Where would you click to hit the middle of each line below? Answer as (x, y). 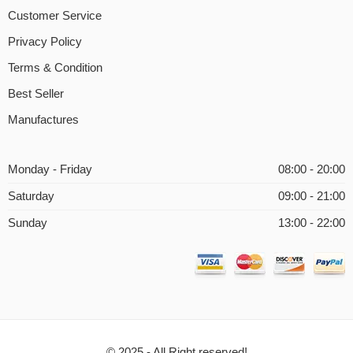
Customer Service (55, 16)
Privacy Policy (45, 42)
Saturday (31, 197)
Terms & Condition (55, 68)
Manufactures (43, 120)
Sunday (28, 223)
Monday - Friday (50, 170)
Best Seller (36, 94)
